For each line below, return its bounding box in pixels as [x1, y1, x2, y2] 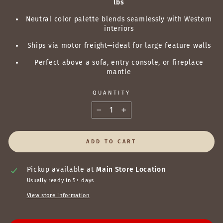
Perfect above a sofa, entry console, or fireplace [34, 58, 204, 67]
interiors [104, 24, 134, 33]
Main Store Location [96, 165, 166, 174]
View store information [26, 192, 90, 199]
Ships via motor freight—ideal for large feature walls [27, 41, 211, 50]
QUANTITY [92, 90, 131, 97]
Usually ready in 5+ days [26, 177, 95, 184]
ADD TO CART [86, 138, 137, 145]
